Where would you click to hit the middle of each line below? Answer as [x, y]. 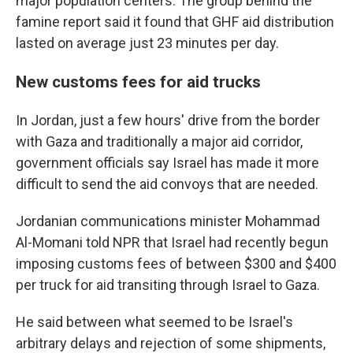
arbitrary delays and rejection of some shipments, [171, 343]
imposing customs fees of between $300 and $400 [176, 264]
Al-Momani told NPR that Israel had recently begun [172, 242]
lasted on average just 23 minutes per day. [147, 43]
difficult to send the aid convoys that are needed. [167, 184]
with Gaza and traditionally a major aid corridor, [159, 141]
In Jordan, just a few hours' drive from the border [168, 120]
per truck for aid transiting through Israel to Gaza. [168, 285]
